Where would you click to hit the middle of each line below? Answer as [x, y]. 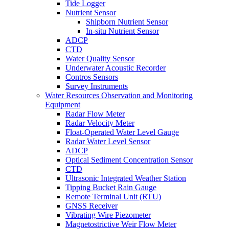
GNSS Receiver [91, 206]
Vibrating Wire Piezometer [108, 215]
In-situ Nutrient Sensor [122, 31]
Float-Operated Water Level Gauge [122, 132]
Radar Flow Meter [95, 114]
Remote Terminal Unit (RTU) [113, 197]
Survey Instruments [97, 86]
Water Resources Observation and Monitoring [119, 95]
